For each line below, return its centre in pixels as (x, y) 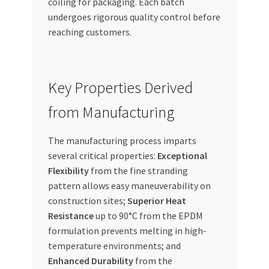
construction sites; (87, 200)
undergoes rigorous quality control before (134, 17)
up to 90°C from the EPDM (148, 215)
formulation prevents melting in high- (127, 230)
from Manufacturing (111, 112)
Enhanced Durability (90, 260)
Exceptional (182, 155)
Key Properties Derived (120, 87)
